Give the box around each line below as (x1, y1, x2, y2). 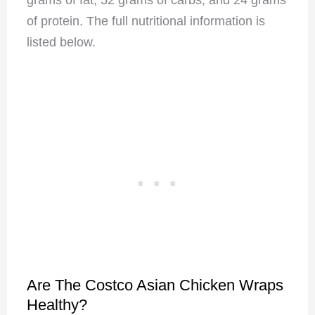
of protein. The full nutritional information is (26, 13, 265, 28)
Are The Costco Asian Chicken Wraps (26, 276, 283, 294)
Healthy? (26, 295, 87, 314)
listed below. (26, 34, 99, 49)
